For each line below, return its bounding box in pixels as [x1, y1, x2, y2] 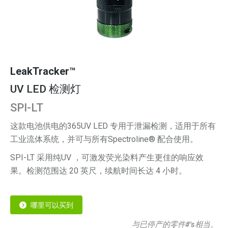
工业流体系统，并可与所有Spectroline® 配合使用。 [10, 134, 198, 144]
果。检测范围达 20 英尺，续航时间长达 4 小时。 [10, 166, 187, 176]
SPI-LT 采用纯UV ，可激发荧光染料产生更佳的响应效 [10, 153, 204, 162]
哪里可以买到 [31, 201, 73, 209]
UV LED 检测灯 [10, 83, 81, 95]
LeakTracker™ [10, 65, 76, 77]
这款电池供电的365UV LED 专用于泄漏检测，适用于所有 [10, 121, 216, 131]
